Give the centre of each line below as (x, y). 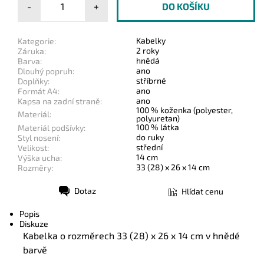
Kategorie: (37, 41)
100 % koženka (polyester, (184, 110)
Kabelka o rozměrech (70, 236)
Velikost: (33, 147)
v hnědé (222, 236)
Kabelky (151, 40)
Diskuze (34, 224)
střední (149, 147)
